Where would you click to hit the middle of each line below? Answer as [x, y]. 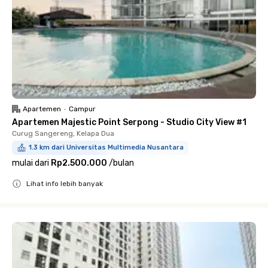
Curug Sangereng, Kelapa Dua [63, 133]
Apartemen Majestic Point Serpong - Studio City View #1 [129, 122]
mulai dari [31, 163]
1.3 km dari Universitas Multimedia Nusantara [106, 147]
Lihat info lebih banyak [65, 184]
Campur [82, 109]
